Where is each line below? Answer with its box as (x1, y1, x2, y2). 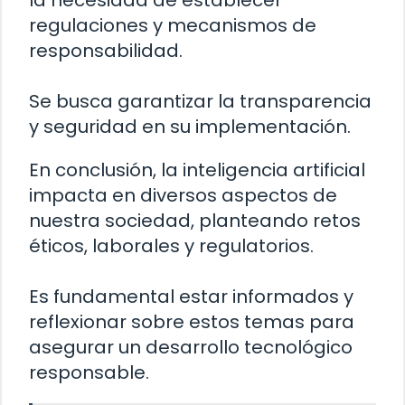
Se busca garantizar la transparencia (29, 88, 372, 114)
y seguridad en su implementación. (29, 113, 351, 139)
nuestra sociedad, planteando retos (29, 207, 361, 233)
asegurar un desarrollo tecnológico (29, 334, 353, 360)
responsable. (29, 359, 149, 385)
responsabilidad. (29, 37, 183, 63)
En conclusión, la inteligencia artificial (29, 156, 365, 183)
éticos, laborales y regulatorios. (29, 232, 314, 259)
